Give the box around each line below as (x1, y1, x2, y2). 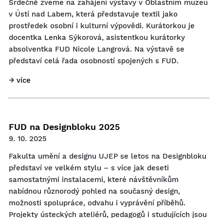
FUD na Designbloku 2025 (9, 122, 120, 132)
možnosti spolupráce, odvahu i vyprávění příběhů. (9, 199, 185, 207)
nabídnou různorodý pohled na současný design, (9, 187, 180, 196)
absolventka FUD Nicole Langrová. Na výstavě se (9, 45, 184, 54)
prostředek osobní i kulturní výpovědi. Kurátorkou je (9, 21, 195, 30)
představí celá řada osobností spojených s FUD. (9, 56, 181, 65)
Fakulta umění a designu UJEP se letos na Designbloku (9, 152, 206, 161)
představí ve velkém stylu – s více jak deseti (9, 163, 169, 172)
